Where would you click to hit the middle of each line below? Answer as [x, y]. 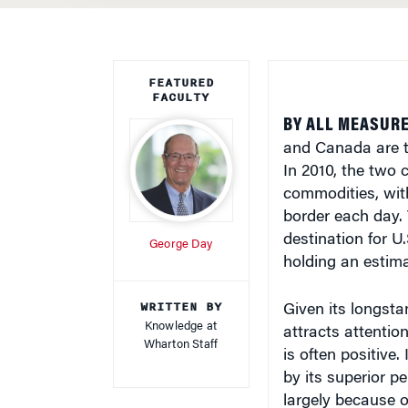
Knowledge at [181, 311]
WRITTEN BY [181, 291]
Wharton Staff [181, 329]
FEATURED [181, 67]
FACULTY [181, 82]
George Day [181, 229]
